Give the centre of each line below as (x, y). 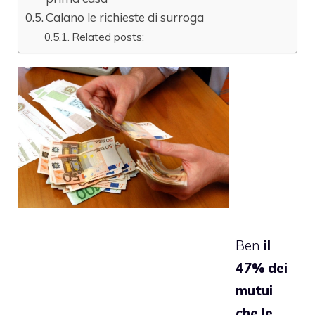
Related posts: (108, 37)
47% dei (262, 268)
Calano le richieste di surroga (125, 18)
